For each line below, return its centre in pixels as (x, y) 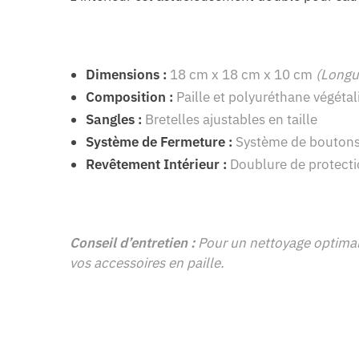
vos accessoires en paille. (147, 263)
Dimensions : (127, 75)
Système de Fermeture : (159, 142)
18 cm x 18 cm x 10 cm (242, 75)
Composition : (130, 97)
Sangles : (114, 120)
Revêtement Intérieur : (157, 165)
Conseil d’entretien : (133, 243)
